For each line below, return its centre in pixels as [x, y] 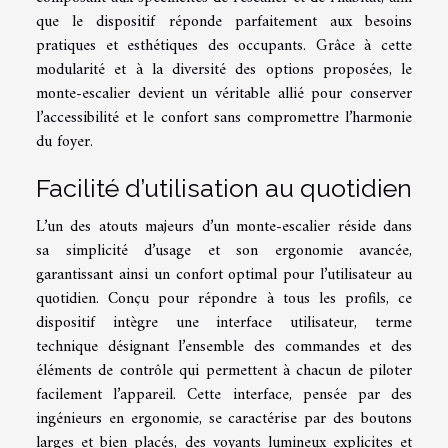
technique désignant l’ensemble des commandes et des [224, 346]
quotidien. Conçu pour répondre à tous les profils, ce [224, 298]
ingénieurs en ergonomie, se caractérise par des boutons [224, 418]
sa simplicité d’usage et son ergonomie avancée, [224, 250]
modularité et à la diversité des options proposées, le [224, 69]
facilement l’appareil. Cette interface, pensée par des [224, 394]
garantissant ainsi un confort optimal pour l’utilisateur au [224, 274]
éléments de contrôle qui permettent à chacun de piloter [224, 370]
